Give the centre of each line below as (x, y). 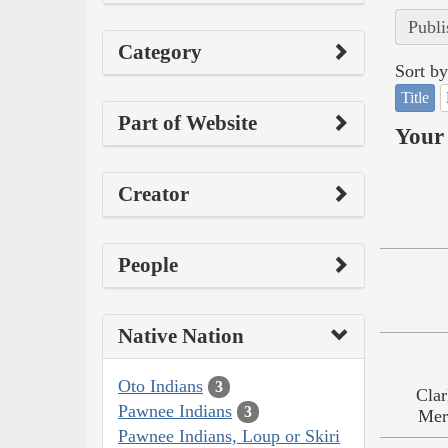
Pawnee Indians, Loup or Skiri (229, 435)
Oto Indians (160, 385)
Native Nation (181, 335)
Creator (153, 193)
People (148, 264)
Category (160, 51)
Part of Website (187, 122)
